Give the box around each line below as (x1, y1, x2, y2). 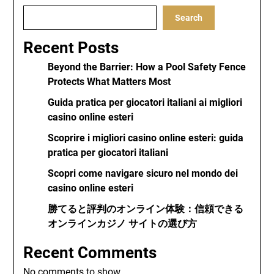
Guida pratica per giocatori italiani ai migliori (48, 97, 243, 108)
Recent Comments (23, 243, 157, 262)
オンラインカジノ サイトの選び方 (48, 218, 198, 229)
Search (175, 13, 203, 23)
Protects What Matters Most (48, 76, 171, 87)
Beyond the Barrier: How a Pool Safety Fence (48, 61, 246, 73)
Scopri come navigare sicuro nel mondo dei (48, 168, 239, 179)
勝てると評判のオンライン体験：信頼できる (48, 203, 244, 215)
